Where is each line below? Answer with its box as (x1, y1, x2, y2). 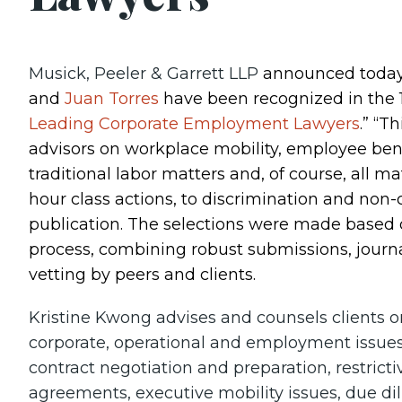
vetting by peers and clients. (29, 265, 256, 284)
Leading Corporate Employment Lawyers (29, 114, 360, 134)
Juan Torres (65, 89, 159, 109)
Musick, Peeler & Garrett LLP (29, 64, 258, 83)
